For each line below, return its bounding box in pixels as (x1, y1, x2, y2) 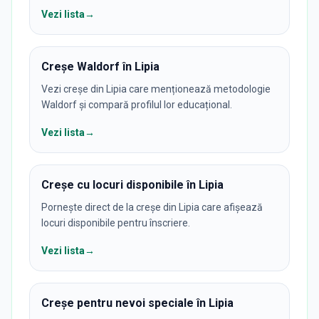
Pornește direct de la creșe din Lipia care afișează (41, 202, 263, 213)
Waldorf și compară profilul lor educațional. (41, 99, 232, 110)
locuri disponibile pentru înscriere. (41, 217, 190, 229)
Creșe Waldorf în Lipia (41, 60, 159, 73)
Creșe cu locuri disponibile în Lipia (41, 178, 224, 192)
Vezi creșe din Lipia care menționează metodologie (41, 83, 271, 95)
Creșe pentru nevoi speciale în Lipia (41, 296, 234, 310)
